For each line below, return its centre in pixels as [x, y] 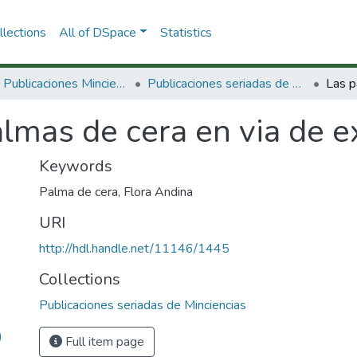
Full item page [103, 342]
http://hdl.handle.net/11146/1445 [134, 249]
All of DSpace [97, 32]
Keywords [76, 166]
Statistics [186, 32]
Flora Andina [158, 192]
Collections [80, 279]
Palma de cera [78, 192]
